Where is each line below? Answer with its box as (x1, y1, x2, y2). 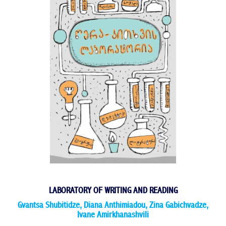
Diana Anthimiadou (84, 200, 145, 210)
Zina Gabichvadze (149, 200, 206, 210)
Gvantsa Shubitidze (18, 200, 80, 210)
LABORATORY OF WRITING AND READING (48, 185, 178, 195)
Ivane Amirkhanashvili (77, 209, 149, 219)
